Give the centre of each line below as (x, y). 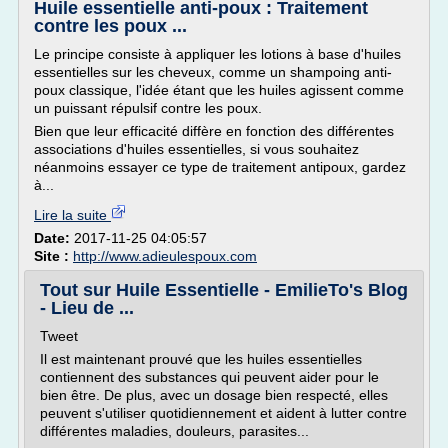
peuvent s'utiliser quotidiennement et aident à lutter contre (223, 413)
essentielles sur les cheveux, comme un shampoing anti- (213, 72)
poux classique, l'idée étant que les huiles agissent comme (219, 90)
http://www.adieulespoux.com (165, 256)
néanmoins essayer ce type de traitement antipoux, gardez (220, 167)
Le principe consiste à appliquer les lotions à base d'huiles (217, 54)
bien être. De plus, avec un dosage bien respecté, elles (214, 395)
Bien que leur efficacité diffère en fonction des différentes (214, 131)
